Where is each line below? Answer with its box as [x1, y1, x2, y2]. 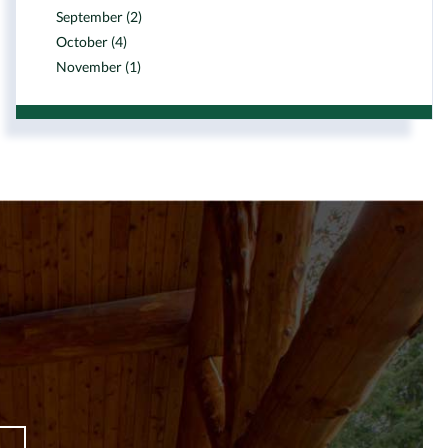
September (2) [56, 8, 142, 25]
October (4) [56, 33, 127, 50]
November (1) [56, 58, 141, 75]
